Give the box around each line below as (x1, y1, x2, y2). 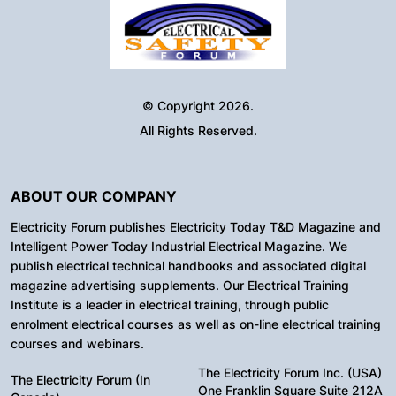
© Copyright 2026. (142, 97, 254, 113)
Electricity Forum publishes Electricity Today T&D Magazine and (11, 218, 381, 234)
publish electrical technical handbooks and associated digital (11, 257, 366, 273)
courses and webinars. (11, 335, 144, 351)
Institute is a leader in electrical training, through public (11, 296, 329, 312)
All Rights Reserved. (139, 122, 257, 138)
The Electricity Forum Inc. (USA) (198, 364, 382, 380)
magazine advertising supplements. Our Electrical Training (11, 277, 349, 293)
